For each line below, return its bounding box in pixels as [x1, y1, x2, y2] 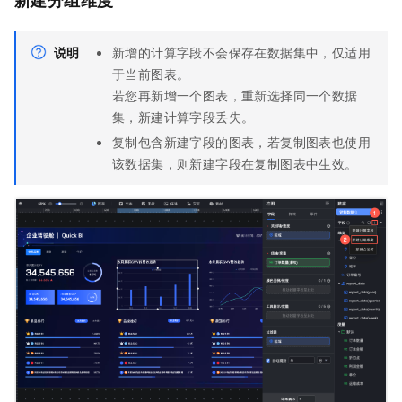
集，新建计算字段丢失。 [112, 107, 255, 126]
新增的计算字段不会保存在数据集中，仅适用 [112, 42, 371, 61]
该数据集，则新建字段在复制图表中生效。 [112, 153, 358, 172]
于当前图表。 [112, 64, 190, 83]
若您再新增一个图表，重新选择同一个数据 [112, 85, 358, 104]
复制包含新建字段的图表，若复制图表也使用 [112, 132, 371, 151]
